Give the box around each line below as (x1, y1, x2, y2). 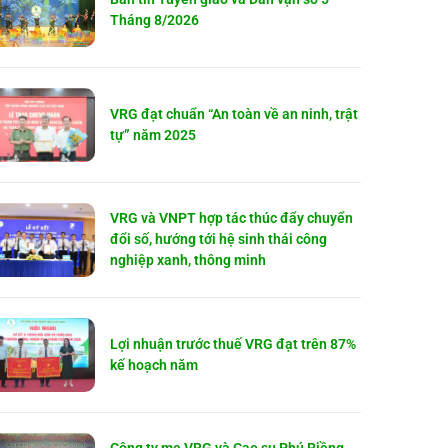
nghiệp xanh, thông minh (110, 252, 267, 269)
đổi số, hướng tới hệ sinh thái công (110, 231, 328, 248)
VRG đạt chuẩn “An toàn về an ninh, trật (110, 105, 359, 122)
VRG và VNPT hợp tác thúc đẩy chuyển (110, 210, 354, 227)
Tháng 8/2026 (110, 11, 200, 28)
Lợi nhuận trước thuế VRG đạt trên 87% (110, 335, 357, 352)
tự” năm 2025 (110, 126, 197, 143)
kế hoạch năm (110, 356, 199, 373)
